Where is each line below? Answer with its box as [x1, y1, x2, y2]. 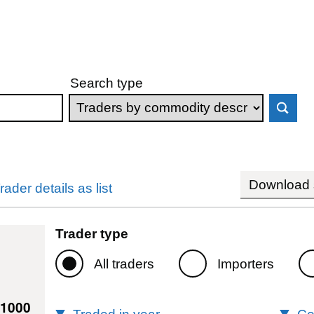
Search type [70, 75, 144, 90]
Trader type [55, 226, 128, 241]
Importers [217, 256, 274, 271]
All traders [93, 256, 154, 271]
